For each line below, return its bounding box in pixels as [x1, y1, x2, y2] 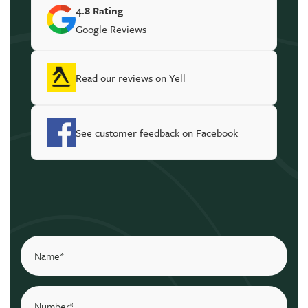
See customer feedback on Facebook [76, 124, 238, 140]
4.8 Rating [76, 2, 123, 18]
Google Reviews [76, 21, 146, 36]
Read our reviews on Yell [76, 69, 186, 85]
